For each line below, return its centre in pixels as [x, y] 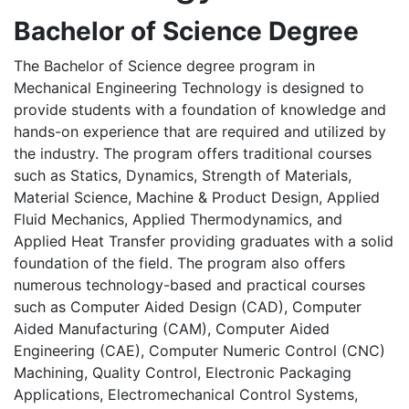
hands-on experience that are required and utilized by [200, 131]
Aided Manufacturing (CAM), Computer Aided [172, 329]
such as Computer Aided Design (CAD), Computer [188, 307]
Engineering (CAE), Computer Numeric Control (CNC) [199, 351]
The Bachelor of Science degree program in [164, 66]
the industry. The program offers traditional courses [193, 153]
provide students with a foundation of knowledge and [200, 110]
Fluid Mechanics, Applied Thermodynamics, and [178, 219]
